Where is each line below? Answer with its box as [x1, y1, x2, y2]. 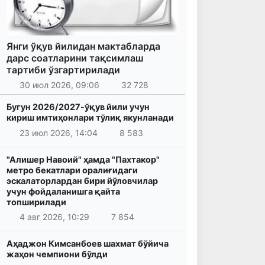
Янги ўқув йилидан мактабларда [7, 40, 160, 52]
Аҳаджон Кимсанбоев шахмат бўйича [7, 238, 169, 249]
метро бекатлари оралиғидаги [7, 164, 138, 175]
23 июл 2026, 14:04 [19, 127, 98, 138]
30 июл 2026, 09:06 [19, 80, 99, 91]
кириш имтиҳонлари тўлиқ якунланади [7, 112, 174, 123]
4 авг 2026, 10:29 [19, 212, 89, 222]
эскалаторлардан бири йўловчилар [7, 175, 158, 186]
